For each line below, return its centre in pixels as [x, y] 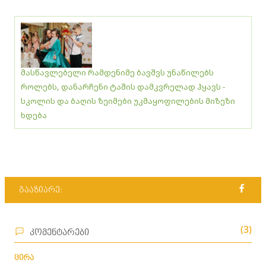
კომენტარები [59, 232]
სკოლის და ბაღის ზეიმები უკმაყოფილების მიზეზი [128, 101]
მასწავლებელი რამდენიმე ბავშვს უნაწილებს [117, 72]
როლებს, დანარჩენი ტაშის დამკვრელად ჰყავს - [123, 86]
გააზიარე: [41, 190]
